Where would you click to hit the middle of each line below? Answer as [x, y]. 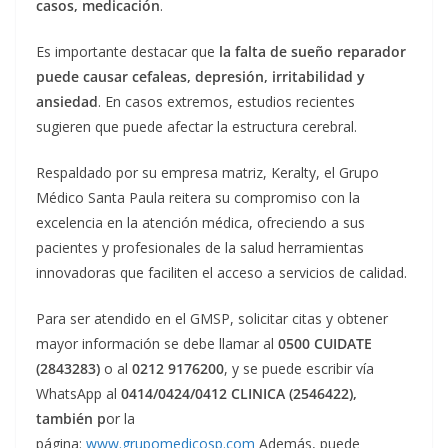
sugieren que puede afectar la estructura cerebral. [196, 127]
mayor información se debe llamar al [157, 344]
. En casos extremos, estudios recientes [226, 102]
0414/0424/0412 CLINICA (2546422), [239, 394]
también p [71, 419]
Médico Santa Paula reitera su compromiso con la [198, 198]
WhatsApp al [78, 394]
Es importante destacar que [127, 52]
